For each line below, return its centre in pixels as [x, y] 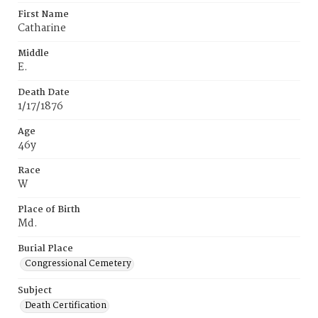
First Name [43, 15]
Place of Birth [49, 210]
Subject [35, 291]
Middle [33, 54]
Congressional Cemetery [78, 264]
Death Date [44, 93]
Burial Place [45, 249]
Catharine [42, 28]
